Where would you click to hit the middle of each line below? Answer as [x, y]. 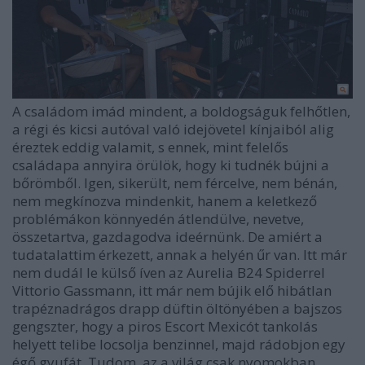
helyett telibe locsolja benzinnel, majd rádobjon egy [179, 345]
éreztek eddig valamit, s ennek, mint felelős [150, 147]
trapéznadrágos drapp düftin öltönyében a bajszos [177, 309]
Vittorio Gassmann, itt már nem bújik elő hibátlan [172, 291]
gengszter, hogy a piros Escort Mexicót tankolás [165, 327]
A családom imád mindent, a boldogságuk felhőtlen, [181, 112]
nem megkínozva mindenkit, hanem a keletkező [165, 201]
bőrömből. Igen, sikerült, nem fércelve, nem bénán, [175, 183]
